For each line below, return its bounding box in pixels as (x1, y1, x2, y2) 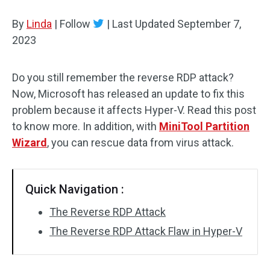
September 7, (177, 17, 241, 30)
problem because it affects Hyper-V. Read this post (12, 104, 256, 116)
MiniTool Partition (159, 120, 250, 133)
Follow (57, 17, 93, 30)
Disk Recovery (24, 13, 86, 24)
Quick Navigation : (25, 182, 124, 196)
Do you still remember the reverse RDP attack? (12, 71, 234, 84)
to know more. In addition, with (12, 120, 159, 133)
